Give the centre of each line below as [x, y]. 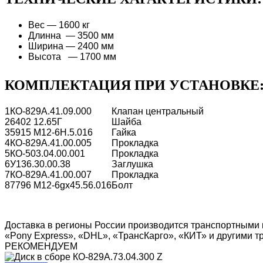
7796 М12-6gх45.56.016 [61, 185]
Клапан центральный [158, 111]
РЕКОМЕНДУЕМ [41, 246]
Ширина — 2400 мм [71, 46]
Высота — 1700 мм [72, 57]
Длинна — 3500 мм [71, 36]
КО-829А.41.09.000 [51, 111]
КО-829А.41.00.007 [51, 174]
